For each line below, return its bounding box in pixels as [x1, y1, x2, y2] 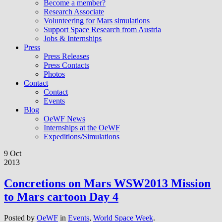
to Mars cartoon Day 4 [4, 190, 118, 203]
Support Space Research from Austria [44, 25, 161, 34]
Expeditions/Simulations [44, 132, 119, 141]
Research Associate [44, 7, 104, 16]
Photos [44, 70, 65, 78]
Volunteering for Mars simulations [44, 16, 150, 25]
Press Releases [44, 52, 89, 60]
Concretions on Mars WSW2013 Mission [4, 176, 211, 190]
